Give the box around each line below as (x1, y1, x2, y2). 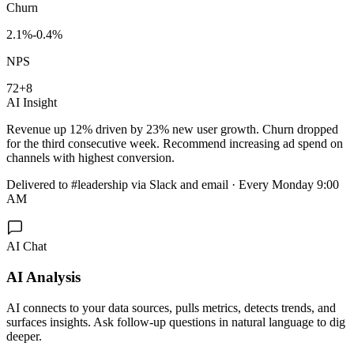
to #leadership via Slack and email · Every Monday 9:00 (55, 178, 339, 192)
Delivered (6, 178, 55, 192)
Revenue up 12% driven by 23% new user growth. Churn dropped (6, 122, 338, 137)
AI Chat (6, 239, 47, 254)
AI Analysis (6, 268, 81, 285)
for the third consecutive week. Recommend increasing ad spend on (6, 137, 343, 151)
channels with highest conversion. (6, 151, 175, 165)
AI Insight (6, 96, 57, 110)
